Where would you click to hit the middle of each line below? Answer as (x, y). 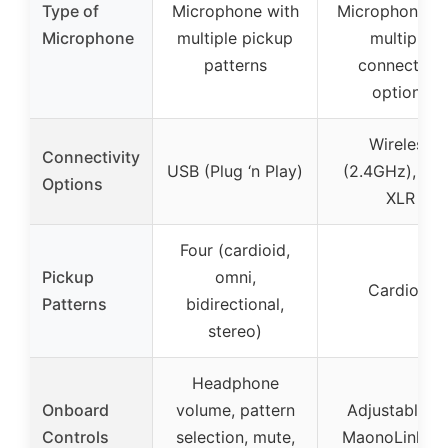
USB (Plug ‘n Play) (235, 170)
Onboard (75, 409)
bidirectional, (235, 303)
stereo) (235, 330)
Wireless (400, 143)
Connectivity (91, 156)
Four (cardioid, (235, 249)
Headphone (235, 382)
